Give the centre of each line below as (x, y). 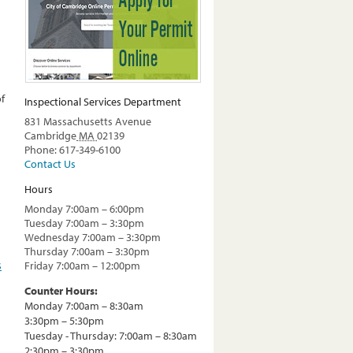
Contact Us (50, 164)
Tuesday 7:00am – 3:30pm (84, 223)
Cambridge (50, 136)
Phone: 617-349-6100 (72, 150)
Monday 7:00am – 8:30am (84, 306)
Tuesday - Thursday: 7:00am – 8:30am (111, 336)
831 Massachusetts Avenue (88, 122)
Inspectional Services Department (103, 102)
